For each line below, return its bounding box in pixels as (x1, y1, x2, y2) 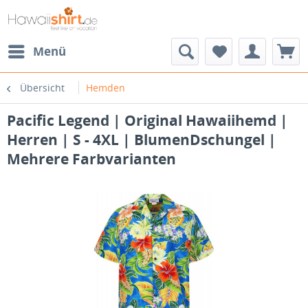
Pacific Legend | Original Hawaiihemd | (7, 111, 288, 130)
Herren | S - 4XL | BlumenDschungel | (7, 130, 276, 149)
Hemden (86, 81, 125, 94)
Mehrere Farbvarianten (7, 149, 176, 168)
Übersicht (20, 81, 65, 94)
